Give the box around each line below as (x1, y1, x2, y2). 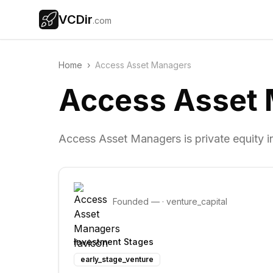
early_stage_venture (80, 255, 154, 264)
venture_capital (166, 196, 227, 207)
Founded (113, 196, 151, 207)
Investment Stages (74, 236, 154, 247)
